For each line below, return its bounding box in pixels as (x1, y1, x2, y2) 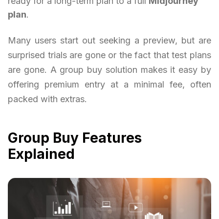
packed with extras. (8, 94, 87, 105)
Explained (8, 146, 75, 163)
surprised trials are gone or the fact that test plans (8, 50, 211, 61)
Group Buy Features (8, 130, 142, 147)
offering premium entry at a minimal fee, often (8, 79, 211, 90)
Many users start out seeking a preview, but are (8, 35, 211, 46)
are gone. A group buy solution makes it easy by (8, 65, 211, 75)
